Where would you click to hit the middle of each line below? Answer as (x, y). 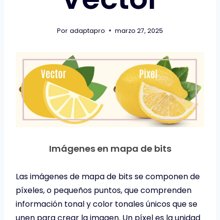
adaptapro (87, 30)
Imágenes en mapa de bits (110, 149)
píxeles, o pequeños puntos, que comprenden (104, 191)
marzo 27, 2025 (139, 30)
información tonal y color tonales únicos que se (107, 204)
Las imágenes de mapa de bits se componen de (108, 177)
